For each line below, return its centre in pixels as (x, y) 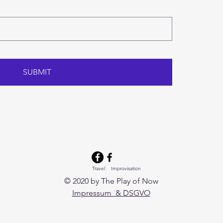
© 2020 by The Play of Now (111, 181)
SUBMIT (37, 72)
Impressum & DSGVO (111, 193)
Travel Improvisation (116, 168)
